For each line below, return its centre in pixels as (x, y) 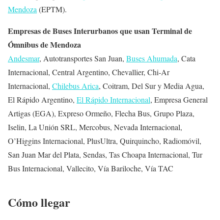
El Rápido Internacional (113, 99)
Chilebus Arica (75, 85)
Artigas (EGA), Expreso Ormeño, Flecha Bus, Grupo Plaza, (101, 113)
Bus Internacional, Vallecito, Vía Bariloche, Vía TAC (91, 168)
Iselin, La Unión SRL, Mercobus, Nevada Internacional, (95, 127)
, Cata (186, 58)
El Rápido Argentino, (42, 99)
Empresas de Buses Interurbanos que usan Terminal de (100, 30)
